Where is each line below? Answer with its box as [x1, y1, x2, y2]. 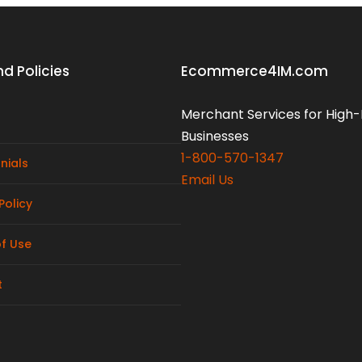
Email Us [181, 170, 234, 189]
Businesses [181, 127, 249, 145]
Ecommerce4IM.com [181, 61, 328, 81]
